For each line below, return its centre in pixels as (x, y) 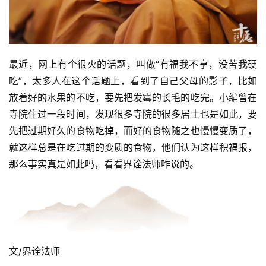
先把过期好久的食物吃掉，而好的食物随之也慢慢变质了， (133, 130)
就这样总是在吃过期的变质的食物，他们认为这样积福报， (133, 147)
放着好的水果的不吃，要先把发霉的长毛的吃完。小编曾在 (133, 97)
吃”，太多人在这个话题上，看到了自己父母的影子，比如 (133, 80)
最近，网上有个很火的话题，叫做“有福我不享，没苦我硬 (133, 64)
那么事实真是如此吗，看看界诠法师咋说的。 (104, 164)
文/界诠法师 (34, 251)
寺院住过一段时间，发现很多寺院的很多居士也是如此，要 (133, 114)
